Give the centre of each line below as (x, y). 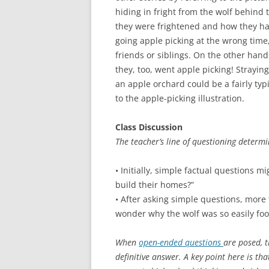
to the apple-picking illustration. (180, 98)
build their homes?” (155, 185)
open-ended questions (181, 242)
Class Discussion (149, 127)
